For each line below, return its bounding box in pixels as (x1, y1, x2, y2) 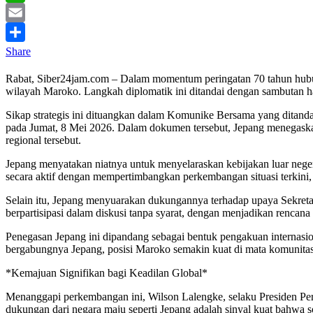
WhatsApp (6, 6, 53, 19)
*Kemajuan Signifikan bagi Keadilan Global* (6, 267, 208, 279)
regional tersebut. (6, 134, 81, 147)
